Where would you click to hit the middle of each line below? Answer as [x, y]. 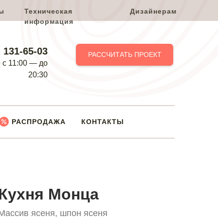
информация [49, 21]
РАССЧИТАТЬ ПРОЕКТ [125, 54]
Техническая [48, 11]
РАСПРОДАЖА [39, 122]
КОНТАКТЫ [103, 122]
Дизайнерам [153, 11]
